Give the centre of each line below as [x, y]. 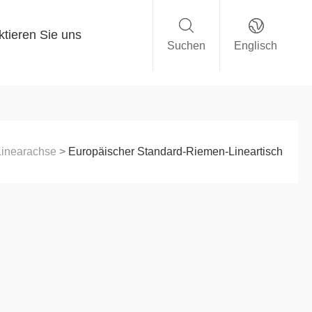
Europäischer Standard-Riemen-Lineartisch [175, 152]
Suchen [186, 46]
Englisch [256, 46]
